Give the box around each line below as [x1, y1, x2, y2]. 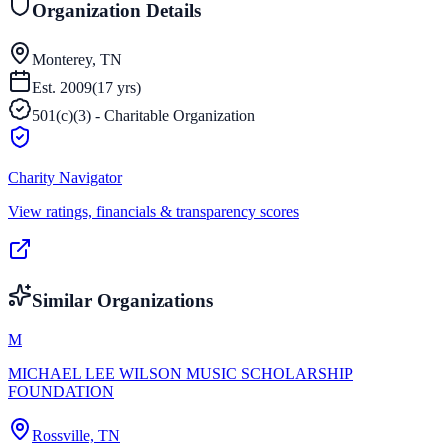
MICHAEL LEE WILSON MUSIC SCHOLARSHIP [8, 365, 353, 383]
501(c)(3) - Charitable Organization [32, 106, 255, 124]
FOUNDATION [8, 383, 114, 401]
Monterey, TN [32, 50, 122, 68]
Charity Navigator [8, 168, 122, 186]
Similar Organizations [32, 290, 213, 312]
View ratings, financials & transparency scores [8, 202, 299, 220]
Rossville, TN [32, 427, 120, 445]
